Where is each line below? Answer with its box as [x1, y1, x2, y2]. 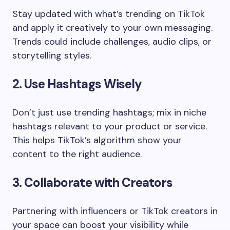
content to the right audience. [12, 147, 142, 160]
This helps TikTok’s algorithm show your [12, 133, 182, 146]
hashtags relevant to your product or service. [12, 120, 207, 132]
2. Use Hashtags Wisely [12, 75, 142, 92]
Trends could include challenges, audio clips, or [12, 35, 212, 48]
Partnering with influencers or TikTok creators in [12, 204, 218, 217]
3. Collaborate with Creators [12, 174, 173, 190]
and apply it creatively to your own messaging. [12, 21, 213, 34]
